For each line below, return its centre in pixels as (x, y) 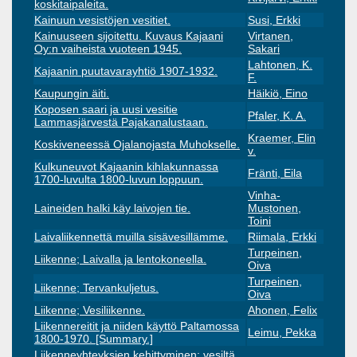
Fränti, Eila (275, 173)
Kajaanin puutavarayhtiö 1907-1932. (126, 71)
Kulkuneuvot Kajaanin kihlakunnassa (126, 166)
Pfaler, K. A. (277, 115)
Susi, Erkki (274, 20)
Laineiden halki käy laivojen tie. (112, 208)
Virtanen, (271, 35)
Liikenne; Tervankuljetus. (96, 287)
